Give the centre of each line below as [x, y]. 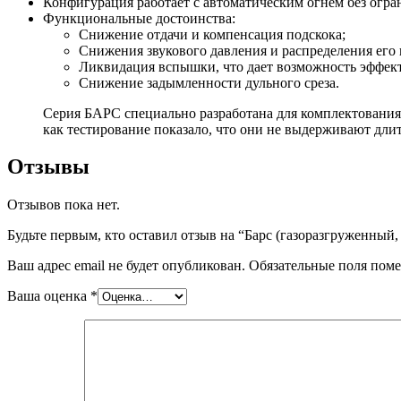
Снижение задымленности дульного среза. [209, 82]
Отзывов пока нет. [64, 205]
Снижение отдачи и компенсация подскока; [212, 34]
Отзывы [48, 167]
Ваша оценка [49, 296]
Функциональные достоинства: [139, 18]
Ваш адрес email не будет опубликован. [126, 266]
